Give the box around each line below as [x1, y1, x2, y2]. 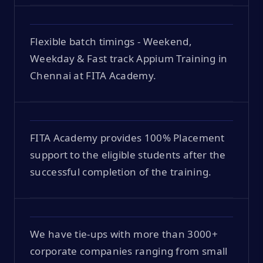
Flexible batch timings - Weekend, [30, 34, 192, 48]
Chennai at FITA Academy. [30, 68, 157, 82]
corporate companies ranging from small [30, 244, 228, 258]
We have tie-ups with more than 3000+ [30, 227, 218, 241]
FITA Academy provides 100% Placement [30, 130, 225, 144]
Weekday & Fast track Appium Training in [30, 51, 228, 65]
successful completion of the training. [30, 164, 212, 178]
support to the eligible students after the [30, 147, 226, 161]
